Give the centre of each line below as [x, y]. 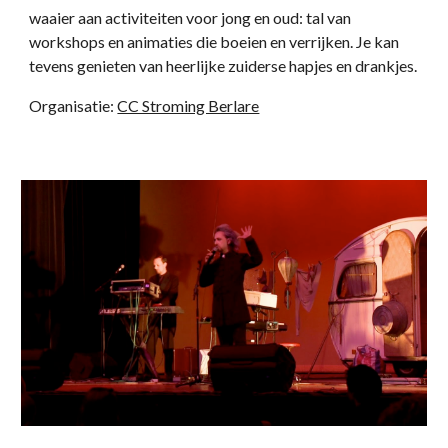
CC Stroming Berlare [188, 106]
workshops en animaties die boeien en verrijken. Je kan [214, 42]
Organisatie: [73, 106]
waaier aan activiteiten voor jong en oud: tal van [190, 18]
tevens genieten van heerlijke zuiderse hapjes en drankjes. [223, 66]
